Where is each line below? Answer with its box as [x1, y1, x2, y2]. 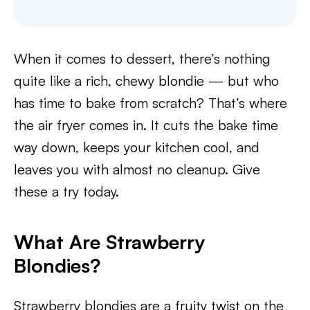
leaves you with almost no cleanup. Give [14, 161, 260, 178]
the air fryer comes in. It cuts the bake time [14, 116, 278, 134]
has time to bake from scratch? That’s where [14, 94, 287, 111]
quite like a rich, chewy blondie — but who [14, 72, 279, 89]
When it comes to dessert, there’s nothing [14, 50, 271, 67]
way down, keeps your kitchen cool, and [14, 138, 259, 156]
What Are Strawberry [14, 230, 205, 254]
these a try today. [14, 183, 119, 200]
